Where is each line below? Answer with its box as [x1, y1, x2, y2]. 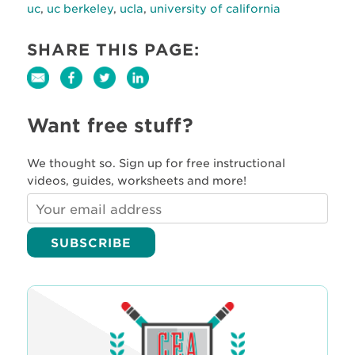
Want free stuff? [26, 113, 193, 137]
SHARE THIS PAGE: [26, 40, 200, 59]
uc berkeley [46, 2, 113, 15]
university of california [149, 2, 281, 15]
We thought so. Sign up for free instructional [26, 156, 285, 170]
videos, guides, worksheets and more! [26, 174, 246, 187]
